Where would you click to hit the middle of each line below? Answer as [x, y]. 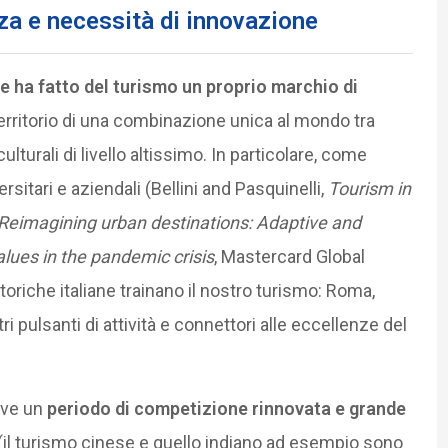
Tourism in [369, 188]
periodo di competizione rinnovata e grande [226, 408]
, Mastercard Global [289, 256]
